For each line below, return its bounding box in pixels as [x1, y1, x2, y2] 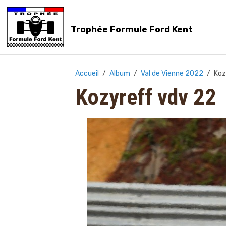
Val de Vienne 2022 [141, 69, 204, 78]
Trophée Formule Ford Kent [70, 24, 193, 34]
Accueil [75, 69, 99, 78]
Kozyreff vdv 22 [75, 84, 217, 110]
